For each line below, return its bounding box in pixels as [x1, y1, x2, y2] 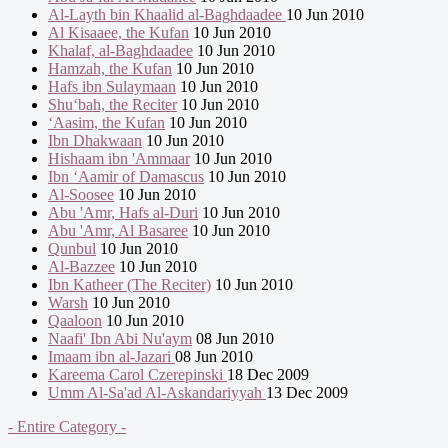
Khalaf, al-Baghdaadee [48, 42, 193, 60]
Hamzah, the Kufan [48, 60, 172, 78]
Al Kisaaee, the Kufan [48, 24, 189, 42]
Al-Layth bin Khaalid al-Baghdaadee [48, 6, 286, 24]
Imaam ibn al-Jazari [48, 348, 175, 366]
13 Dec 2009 [266, 384, 348, 402]
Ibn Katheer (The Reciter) [48, 276, 211, 294]
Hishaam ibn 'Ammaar [48, 150, 190, 168]
